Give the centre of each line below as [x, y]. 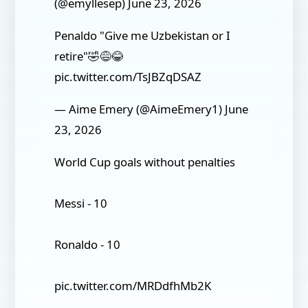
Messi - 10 [81, 203]
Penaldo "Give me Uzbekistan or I [143, 36]
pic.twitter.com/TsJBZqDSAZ [128, 77]
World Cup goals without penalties [145, 162]
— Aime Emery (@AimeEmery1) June [152, 109]
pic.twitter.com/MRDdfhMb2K [133, 285]
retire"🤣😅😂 [89, 56]
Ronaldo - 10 [88, 244]
